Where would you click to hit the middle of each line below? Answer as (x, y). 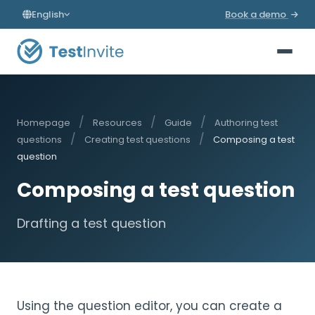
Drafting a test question (91, 223)
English (48, 14)
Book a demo (257, 14)
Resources (117, 123)
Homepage (44, 123)
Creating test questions (137, 140)
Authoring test (246, 123)
